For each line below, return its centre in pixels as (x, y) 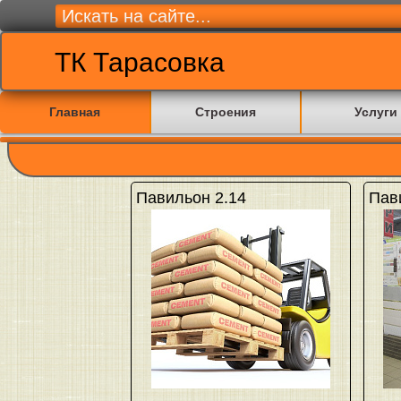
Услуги (376, 112)
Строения (226, 112)
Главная (75, 112)
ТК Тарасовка (136, 62)
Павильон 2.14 (191, 198)
